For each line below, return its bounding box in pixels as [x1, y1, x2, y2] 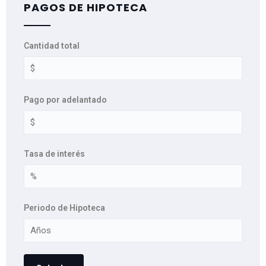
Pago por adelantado [24, 94, 107, 104]
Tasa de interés [24, 148, 85, 159]
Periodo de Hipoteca [24, 202, 105, 213]
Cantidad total [24, 40, 80, 50]
